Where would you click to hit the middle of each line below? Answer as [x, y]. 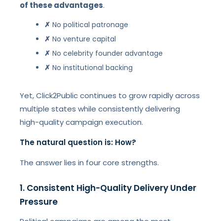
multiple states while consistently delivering [100, 109]
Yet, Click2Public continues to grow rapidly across [110, 95]
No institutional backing [92, 68]
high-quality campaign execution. [82, 122]
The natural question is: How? [78, 142]
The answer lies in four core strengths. [90, 163]
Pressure [39, 202]
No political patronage [90, 25]
